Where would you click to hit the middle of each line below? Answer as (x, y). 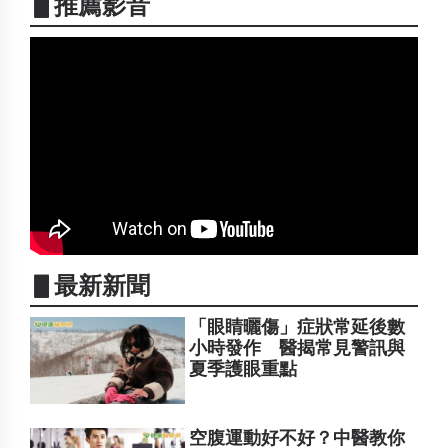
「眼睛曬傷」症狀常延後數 (297, 326)
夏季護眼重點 (243, 368)
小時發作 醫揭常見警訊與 (297, 347)
